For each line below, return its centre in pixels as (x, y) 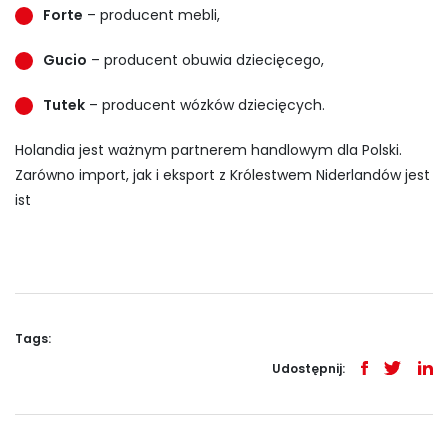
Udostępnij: (308, 368)
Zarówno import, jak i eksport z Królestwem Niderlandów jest (222, 174)
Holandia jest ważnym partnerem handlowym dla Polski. (208, 149)
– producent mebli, (151, 14)
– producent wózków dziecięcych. (205, 104)
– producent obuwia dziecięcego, (205, 59)
